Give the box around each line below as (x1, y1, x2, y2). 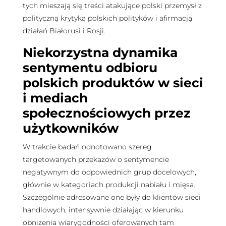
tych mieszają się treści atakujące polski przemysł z (22, 1, 202, 11)
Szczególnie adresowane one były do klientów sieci (22, 192, 201, 202)
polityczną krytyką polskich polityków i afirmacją (22, 14, 192, 23)
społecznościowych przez (22, 105, 191, 121)
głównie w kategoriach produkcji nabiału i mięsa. (22, 180, 195, 189)
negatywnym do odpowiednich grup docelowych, (22, 167, 196, 177)
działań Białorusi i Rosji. (22, 26, 105, 36)
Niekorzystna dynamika (22, 44, 178, 60)
